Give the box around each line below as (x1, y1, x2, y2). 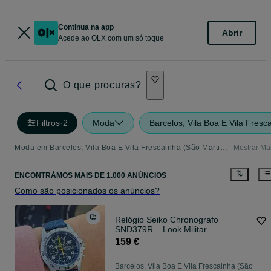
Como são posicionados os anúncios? (15, 186, 160, 196)
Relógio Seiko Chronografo (115, 215, 218, 225)
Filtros (36, 118, 60, 128)
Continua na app (58, 23, 114, 31)
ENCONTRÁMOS (15, 171, 74, 180)
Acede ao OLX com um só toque (58, 34, 164, 42)
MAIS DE (74, 171, 105, 180)
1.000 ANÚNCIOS (105, 171, 166, 180)
